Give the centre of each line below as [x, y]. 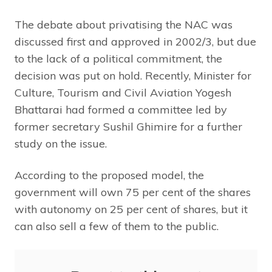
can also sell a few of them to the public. [117, 226]
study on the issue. [61, 144]
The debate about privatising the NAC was [124, 25]
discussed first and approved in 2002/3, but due [135, 42]
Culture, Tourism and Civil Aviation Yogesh [123, 93]
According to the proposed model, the [109, 175]
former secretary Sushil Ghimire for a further [128, 127]
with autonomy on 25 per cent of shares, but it [131, 209]
